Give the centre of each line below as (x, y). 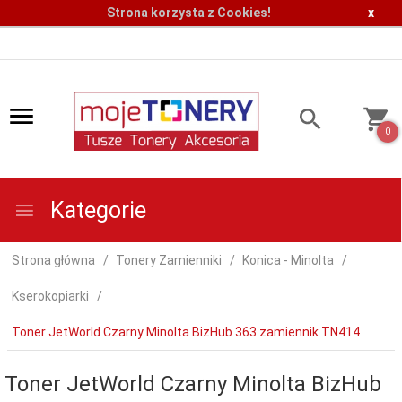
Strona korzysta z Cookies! (189, 13)
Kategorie (96, 211)
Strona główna (53, 261)
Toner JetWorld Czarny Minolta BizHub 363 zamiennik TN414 (186, 332)
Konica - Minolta (288, 261)
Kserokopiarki (50, 297)
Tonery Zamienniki (169, 261)
